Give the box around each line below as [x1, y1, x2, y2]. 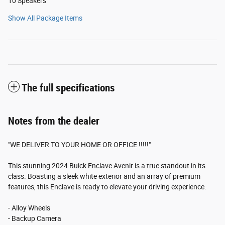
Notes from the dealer [8, 115, 99, 128]
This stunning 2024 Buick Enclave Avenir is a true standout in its [8, 162, 205, 170]
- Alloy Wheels [8, 204, 50, 212]
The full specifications [22, 82, 115, 94]
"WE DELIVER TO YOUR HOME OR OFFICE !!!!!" [8, 141, 151, 149]
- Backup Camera [8, 214, 61, 223]
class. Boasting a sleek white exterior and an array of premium [8, 172, 200, 181]
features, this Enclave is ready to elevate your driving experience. [8, 183, 206, 191]
